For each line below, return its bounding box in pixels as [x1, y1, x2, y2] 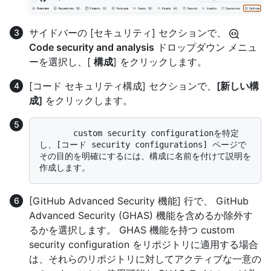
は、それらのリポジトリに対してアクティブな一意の [29, 252, 261, 265]
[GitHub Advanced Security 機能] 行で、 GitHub [29, 194, 249, 207]
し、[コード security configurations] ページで [39, 139, 246, 149]
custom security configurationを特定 [39, 128, 73, 138]
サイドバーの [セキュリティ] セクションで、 [29, 26, 229, 39]
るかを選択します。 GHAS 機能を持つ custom [29, 223, 235, 236]
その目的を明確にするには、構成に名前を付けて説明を [39, 151, 251, 161]
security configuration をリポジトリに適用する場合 [29, 238, 258, 250]
